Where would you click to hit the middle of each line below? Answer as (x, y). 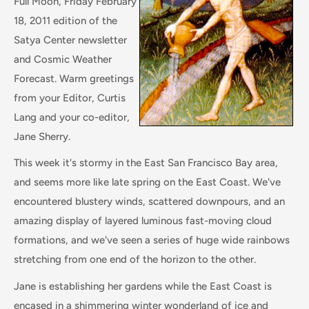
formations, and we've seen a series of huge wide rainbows (152, 240)
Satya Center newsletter (70, 40)
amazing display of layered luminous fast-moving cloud (143, 221)
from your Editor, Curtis (70, 98)
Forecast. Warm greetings (74, 78)
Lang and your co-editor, (72, 117)
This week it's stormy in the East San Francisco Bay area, (146, 163)
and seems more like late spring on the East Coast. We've (147, 182)
